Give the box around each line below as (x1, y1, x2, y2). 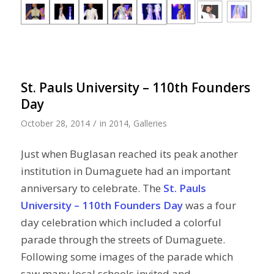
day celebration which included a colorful (20, 215, 221, 230)
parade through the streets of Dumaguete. (20, 232, 225, 247)
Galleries (133, 117, 167, 129)
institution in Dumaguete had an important (20, 164, 231, 179)
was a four (182, 198, 236, 213)
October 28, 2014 (20, 117, 90, 129)
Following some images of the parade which (20, 250, 233, 264)
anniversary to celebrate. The (20, 181, 163, 196)
